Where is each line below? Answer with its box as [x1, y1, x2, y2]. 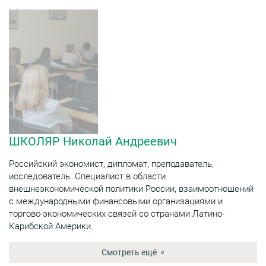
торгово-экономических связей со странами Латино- [9, 208, 224, 219]
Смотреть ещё [101, 247, 159, 257]
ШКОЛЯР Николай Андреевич [9, 134, 177, 148]
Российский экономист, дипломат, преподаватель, [9, 158, 214, 169]
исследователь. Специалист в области [9, 170, 166, 182]
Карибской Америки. [9, 220, 93, 232]
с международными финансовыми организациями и [9, 195, 223, 207]
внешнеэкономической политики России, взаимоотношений [9, 183, 254, 194]
